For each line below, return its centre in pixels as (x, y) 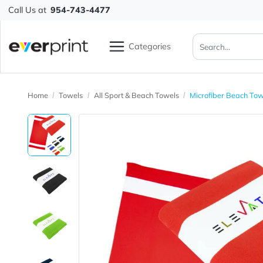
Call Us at (30, 11)
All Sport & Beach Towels (151, 106)
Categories (166, 51)
